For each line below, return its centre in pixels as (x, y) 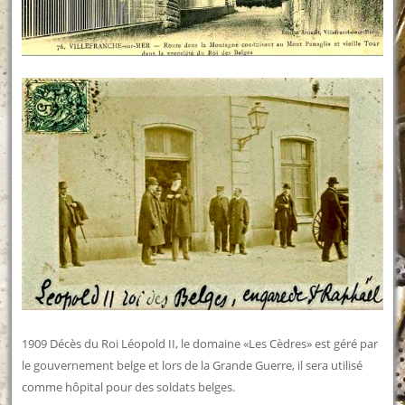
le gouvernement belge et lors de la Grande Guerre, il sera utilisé (193, 365)
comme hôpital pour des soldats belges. (129, 386)
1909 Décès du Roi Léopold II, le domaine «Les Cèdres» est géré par (200, 343)
